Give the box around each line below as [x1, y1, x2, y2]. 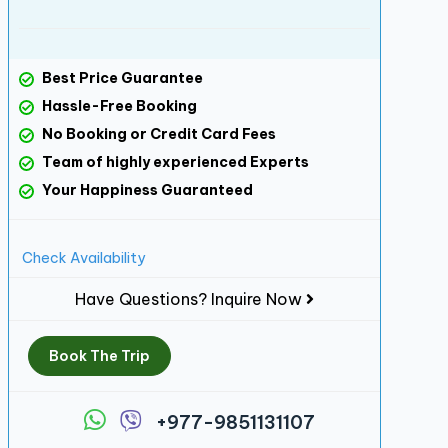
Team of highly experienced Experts [38, 153, 309, 171]
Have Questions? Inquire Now [74, 289, 306, 309]
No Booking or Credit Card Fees [38, 125, 276, 143]
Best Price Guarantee [38, 69, 203, 87]
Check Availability [21, 249, 145, 267]
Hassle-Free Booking [38, 97, 197, 115]
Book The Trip [48, 347, 150, 365]
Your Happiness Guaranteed [38, 181, 253, 199]
